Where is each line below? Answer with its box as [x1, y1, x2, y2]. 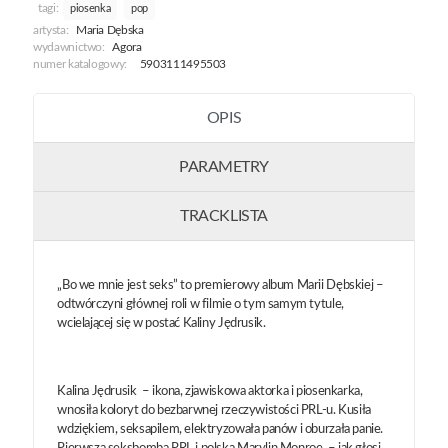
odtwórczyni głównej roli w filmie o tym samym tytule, [57, 298, 344, 312]
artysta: [33, 25, 69, 37]
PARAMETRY [179, 159, 269, 176]
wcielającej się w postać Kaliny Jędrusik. [57, 317, 266, 331]
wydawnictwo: [33, 42, 105, 54]
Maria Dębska [75, 25, 144, 37]
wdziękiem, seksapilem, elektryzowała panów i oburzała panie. [57, 423, 383, 437]
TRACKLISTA [180, 208, 268, 225]
